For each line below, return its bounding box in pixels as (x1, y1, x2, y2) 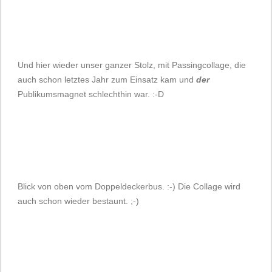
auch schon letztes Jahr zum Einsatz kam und (18, 75, 196, 84)
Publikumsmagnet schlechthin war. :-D (18, 89, 164, 99)
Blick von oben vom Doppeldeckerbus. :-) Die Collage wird (18, 182, 240, 191)
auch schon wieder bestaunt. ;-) (18, 196, 139, 206)
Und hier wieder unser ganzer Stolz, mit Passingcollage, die (18, 60, 246, 70)
